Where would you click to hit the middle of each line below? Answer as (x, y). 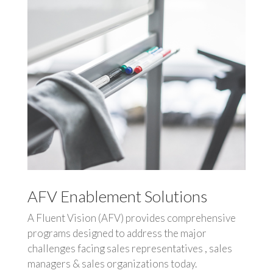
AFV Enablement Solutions (117, 197)
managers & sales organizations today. (112, 264)
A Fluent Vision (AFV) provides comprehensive (131, 218)
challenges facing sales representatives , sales (129, 249)
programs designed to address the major (117, 233)
